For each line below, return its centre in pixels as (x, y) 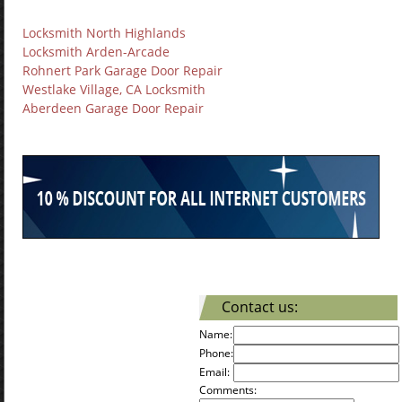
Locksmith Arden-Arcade (96, 52)
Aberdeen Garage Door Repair (113, 108)
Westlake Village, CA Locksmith (114, 89)
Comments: (228, 390)
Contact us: (260, 307)
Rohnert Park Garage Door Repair (122, 70)
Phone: (216, 353)
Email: (214, 372)
